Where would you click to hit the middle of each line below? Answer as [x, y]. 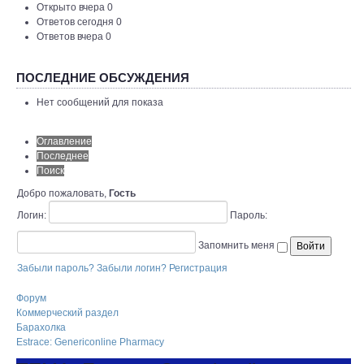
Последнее [63, 156]
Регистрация [198, 268]
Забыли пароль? [56, 268]
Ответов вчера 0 [74, 37]
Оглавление [64, 141]
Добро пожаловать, [63, 193]
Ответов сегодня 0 [79, 22]
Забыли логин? [132, 268]
